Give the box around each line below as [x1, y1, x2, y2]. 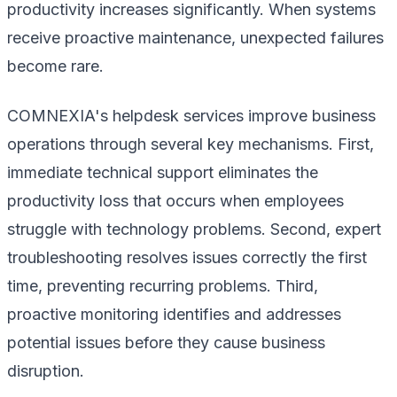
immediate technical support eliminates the [7, 162, 318, 182]
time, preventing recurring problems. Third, [7, 276, 318, 295]
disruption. [7, 361, 84, 380]
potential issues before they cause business [7, 332, 325, 352]
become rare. [7, 56, 104, 75]
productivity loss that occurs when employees [7, 191, 344, 210]
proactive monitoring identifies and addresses [7, 304, 341, 323]
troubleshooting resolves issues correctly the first [7, 247, 367, 267]
